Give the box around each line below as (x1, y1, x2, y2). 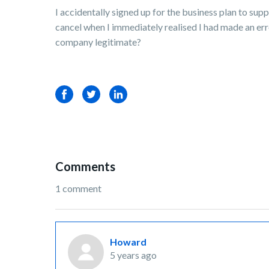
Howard (110, 236, 147, 247)
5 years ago (110, 249, 157, 261)
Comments (55, 159, 115, 174)
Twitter (82, 88, 113, 100)
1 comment (55, 183, 101, 194)
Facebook (55, 88, 97, 100)
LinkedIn (109, 88, 145, 100)
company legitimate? (55, 36, 141, 47)
